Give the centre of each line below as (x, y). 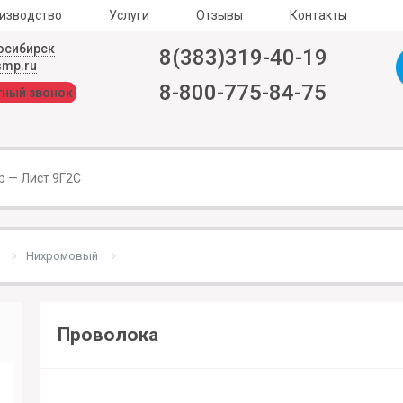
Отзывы (219, 15)
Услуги (129, 15)
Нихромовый (62, 256)
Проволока (108, 335)
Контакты (318, 15)
